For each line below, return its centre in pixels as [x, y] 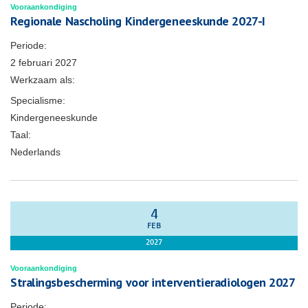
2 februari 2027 [44, 63]
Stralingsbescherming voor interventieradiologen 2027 [153, 282]
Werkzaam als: [43, 80]
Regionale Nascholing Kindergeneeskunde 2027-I [138, 21]
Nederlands [35, 152]
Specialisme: [38, 100]
